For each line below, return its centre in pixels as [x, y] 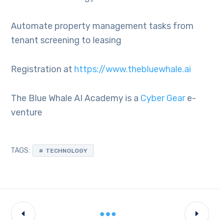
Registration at [43, 69]
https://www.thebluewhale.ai [133, 69]
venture [27, 112]
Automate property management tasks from [102, 26]
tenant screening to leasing [66, 40]
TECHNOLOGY [67, 151]
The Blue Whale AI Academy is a [76, 98]
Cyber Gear [163, 98]
